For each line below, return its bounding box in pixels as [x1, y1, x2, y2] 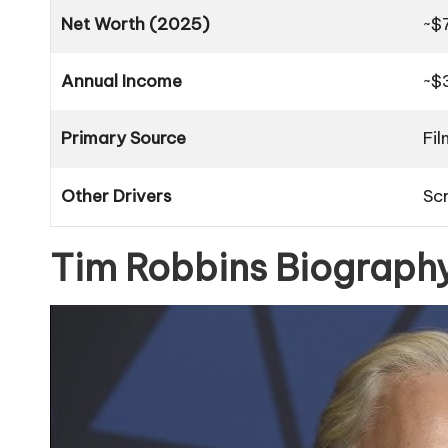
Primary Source [61, 127, 186, 150]
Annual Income [61, 70, 182, 93]
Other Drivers [61, 185, 172, 208]
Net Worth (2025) [61, 13, 210, 36]
